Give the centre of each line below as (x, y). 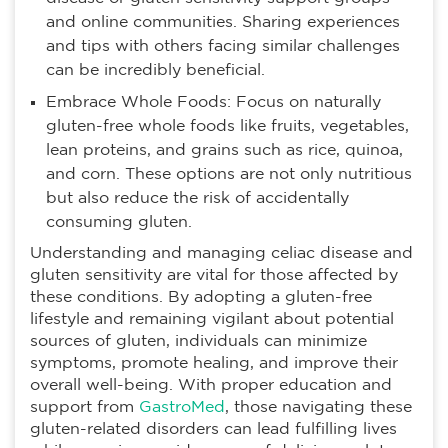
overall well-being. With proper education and (211, 386)
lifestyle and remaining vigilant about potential (212, 320)
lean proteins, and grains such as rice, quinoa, (224, 151)
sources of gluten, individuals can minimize (198, 342)
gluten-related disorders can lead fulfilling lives (213, 430)
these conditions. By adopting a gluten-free (201, 298)
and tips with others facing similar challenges (223, 47)
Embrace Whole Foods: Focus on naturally (213, 103)
